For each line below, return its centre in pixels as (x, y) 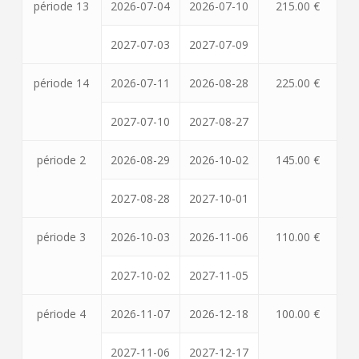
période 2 (62, 160)
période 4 (62, 314)
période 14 (62, 83)
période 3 (62, 237)
